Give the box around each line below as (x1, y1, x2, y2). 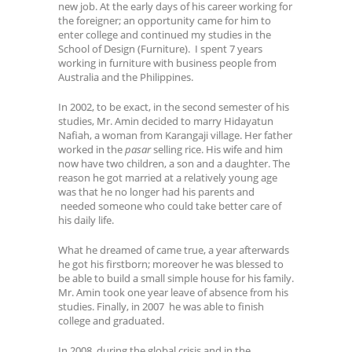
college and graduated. (58, 313, 164, 328)
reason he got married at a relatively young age (58, 170, 277, 185)
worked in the (58, 141, 125, 156)
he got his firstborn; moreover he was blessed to (58, 256, 284, 271)
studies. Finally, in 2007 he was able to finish (58, 299, 264, 313)
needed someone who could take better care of (58, 198, 281, 213)
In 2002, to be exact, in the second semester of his (58, 99, 289, 114)
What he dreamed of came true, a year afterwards (58, 242, 289, 257)
